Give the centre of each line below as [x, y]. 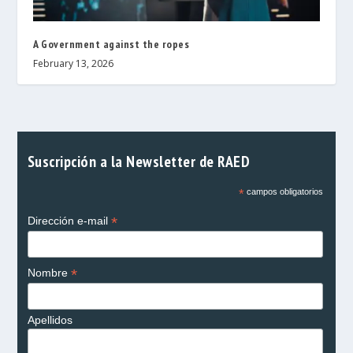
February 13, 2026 [74, 64]
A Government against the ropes [111, 45]
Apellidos [50, 320]
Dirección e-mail [69, 221]
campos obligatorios [283, 192]
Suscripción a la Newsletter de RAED [138, 162]
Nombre [49, 273]
